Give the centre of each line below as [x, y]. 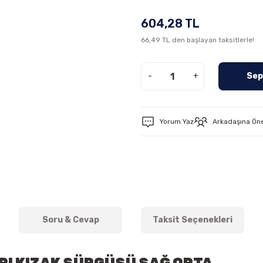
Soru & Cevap [70, 220]
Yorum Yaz [177, 122]
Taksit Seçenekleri [193, 220]
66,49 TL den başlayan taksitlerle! [198, 40]
